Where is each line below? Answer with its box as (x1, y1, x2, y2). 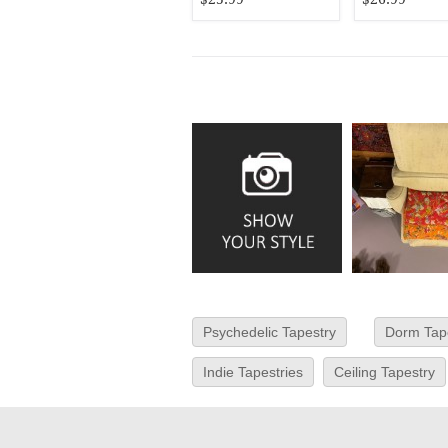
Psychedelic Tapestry (203, 324, 336, 340)
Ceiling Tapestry (334, 364, 435, 380)
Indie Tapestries (203, 364, 303, 380)
